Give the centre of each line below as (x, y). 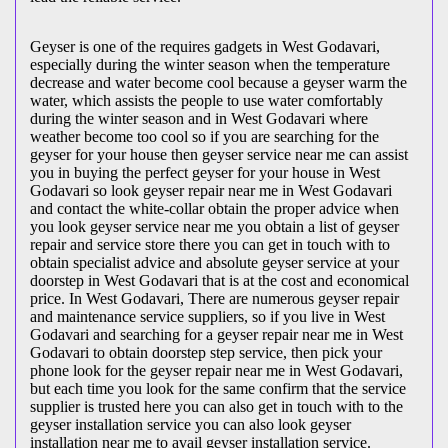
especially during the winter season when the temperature (210, 65)
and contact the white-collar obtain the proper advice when (214, 209)
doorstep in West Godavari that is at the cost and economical (219, 281)
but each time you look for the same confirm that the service (218, 389)
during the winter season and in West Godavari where (199, 119)
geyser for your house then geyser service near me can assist (219, 155)
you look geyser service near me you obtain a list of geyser (214, 227)
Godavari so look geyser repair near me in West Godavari (211, 191)
